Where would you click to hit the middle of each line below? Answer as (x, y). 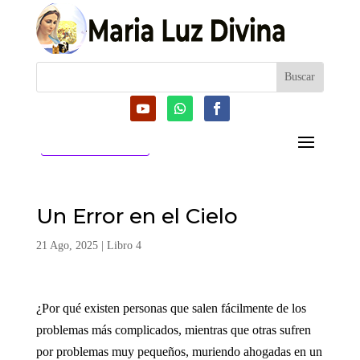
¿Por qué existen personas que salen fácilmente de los (171, 308)
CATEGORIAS (103, 143)
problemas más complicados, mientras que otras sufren (173, 329)
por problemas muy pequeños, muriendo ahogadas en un (179, 351)
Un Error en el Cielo (137, 216)
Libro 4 (124, 245)
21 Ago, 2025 (67, 245)
